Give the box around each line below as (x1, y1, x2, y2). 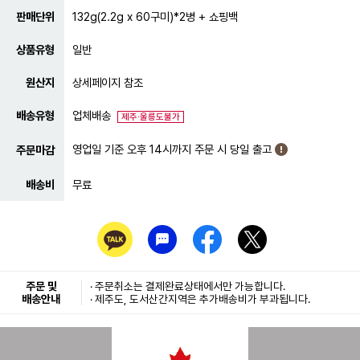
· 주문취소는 (90, 280, 145, 292)
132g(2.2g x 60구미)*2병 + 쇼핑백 (72, 10, 238, 23)
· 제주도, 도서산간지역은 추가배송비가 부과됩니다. (90, 292, 310, 305)
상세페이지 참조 (72, 76, 143, 89)
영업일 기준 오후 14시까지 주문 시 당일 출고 (72, 142, 275, 156)
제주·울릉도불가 (121, 112, 180, 122)
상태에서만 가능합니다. (184, 280, 285, 292)
